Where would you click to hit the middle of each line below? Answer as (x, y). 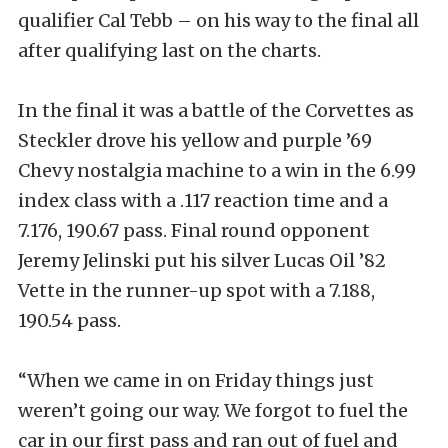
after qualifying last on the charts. (169, 50)
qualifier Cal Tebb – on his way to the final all (218, 20)
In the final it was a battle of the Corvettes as (216, 110)
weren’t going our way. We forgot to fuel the (213, 410)
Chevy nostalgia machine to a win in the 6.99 (217, 170)
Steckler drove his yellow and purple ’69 (195, 140)
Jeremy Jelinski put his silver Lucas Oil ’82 (202, 260)
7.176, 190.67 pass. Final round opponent (194, 230)
